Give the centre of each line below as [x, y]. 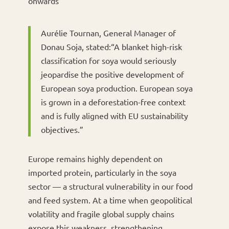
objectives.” [62, 130]
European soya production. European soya [117, 88]
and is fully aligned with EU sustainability [114, 116]
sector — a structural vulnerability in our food [110, 186]
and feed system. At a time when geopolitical [110, 200]
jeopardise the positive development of [112, 74]
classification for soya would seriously [108, 61]
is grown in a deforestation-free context [113, 102]
